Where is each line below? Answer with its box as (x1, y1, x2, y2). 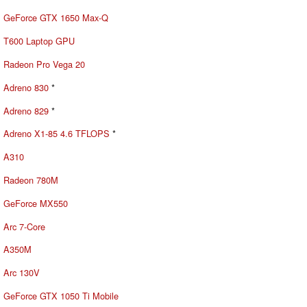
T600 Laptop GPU (3, 34, 75, 48)
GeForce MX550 (3, 196, 68, 210)
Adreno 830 (3, 80, 49, 94)
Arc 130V (3, 266, 40, 280)
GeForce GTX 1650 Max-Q (3, 11, 108, 25)
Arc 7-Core (3, 219, 45, 233)
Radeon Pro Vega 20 (3, 57, 85, 71)
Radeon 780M (3, 173, 58, 186)
